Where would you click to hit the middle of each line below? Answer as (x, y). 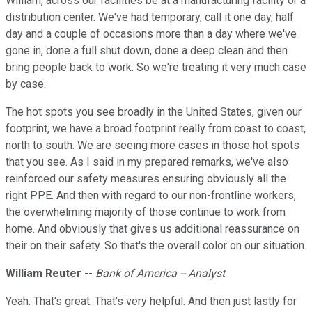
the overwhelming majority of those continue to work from (146, 212)
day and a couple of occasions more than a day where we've (151, 34)
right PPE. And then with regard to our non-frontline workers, (151, 196)
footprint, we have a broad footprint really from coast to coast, (156, 129)
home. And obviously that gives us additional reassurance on (153, 229)
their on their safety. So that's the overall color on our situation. (156, 246)
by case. (26, 84)
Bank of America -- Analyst (160, 274)
